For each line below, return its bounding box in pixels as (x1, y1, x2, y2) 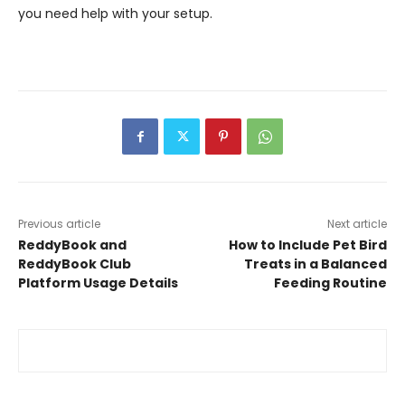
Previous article (18, 216, 100, 232)
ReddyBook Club (18, 255, 131, 274)
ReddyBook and (18, 236, 127, 255)
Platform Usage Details (18, 274, 178, 293)
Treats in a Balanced (243, 255, 387, 274)
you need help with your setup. (18, 5, 212, 24)
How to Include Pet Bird (228, 236, 387, 255)
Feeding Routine (273, 274, 387, 293)
